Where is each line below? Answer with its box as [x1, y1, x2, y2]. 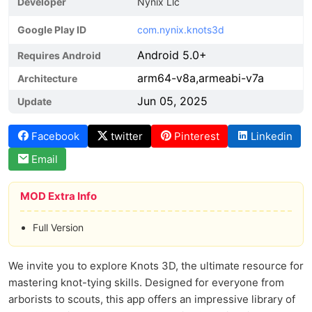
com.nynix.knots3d [137, 24, 224, 36]
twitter [111, 130, 143, 143]
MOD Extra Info [20, 189, 97, 203]
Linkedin [251, 130, 292, 143]
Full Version [33, 221, 84, 233]
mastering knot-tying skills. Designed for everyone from [8, 276, 284, 289]
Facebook [31, 130, 79, 143]
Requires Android [17, 49, 101, 61]
